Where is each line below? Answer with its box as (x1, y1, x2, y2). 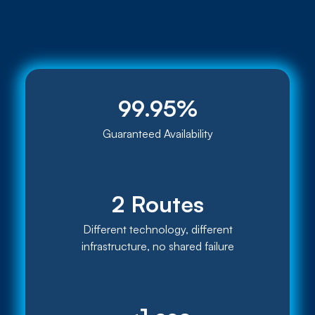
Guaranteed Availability (102, 127, 213, 141)
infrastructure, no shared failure (81, 239, 234, 254)
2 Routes (111, 190, 204, 219)
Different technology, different (82, 222, 233, 237)
